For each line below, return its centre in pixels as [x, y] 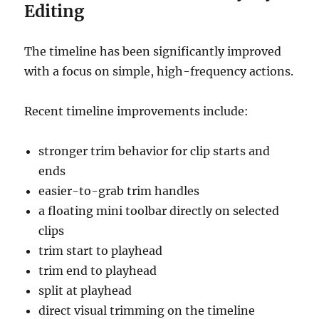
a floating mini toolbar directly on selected [159, 211]
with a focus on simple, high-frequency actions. [159, 72]
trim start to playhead [101, 251]
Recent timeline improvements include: [137, 111]
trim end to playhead [98, 271]
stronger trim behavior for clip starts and [155, 151]
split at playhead [85, 291]
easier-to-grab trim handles [119, 191]
